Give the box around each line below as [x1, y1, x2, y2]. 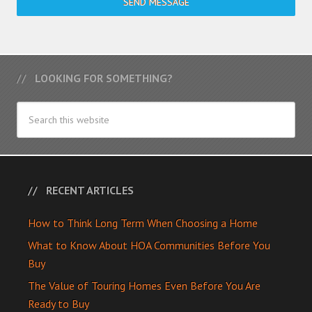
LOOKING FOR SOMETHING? [35, 71, 173, 85]
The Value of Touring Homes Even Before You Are [28, 279, 260, 292]
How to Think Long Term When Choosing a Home [28, 216, 258, 230]
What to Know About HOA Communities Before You [28, 238, 270, 252]
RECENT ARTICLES [46, 183, 134, 197]
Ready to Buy [28, 297, 89, 311]
